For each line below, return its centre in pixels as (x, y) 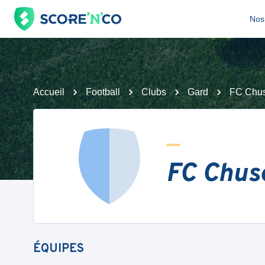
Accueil (49, 92)
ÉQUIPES (59, 249)
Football (103, 92)
